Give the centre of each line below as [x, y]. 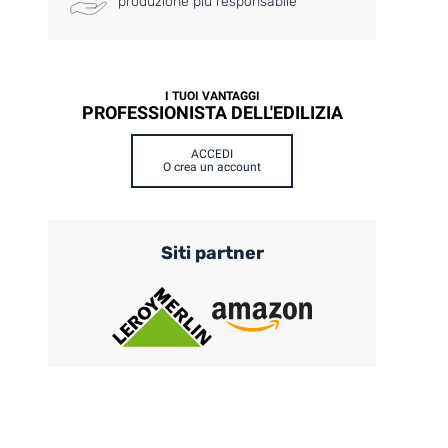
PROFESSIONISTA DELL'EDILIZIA [212, 113]
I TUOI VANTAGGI [212, 96]
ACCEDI [212, 154]
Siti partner [212, 253]
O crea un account [212, 167]
